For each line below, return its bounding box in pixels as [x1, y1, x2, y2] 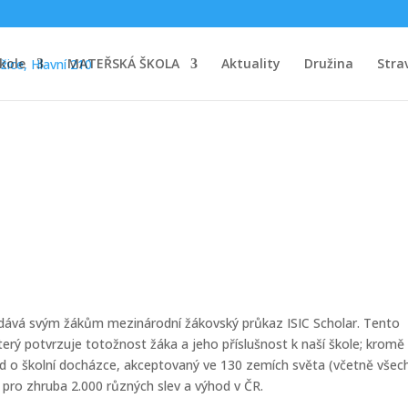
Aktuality [220, 55, 280, 72]
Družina [303, 55, 353, 72]
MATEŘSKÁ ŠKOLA [66, 55, 179, 72]
